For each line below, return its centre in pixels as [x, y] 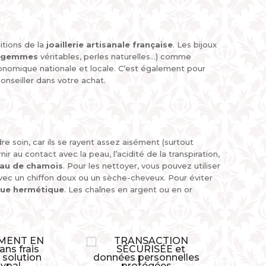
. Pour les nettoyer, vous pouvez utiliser [142, 166]
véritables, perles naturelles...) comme [115, 56]
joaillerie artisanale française [110, 45]
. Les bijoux [195, 45]
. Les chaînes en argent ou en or [128, 189]
